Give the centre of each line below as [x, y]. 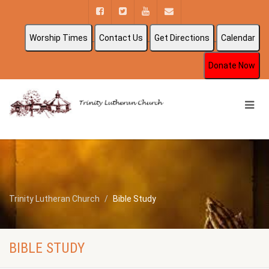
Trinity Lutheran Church [54, 199]
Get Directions [182, 38]
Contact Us [121, 38]
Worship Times [59, 38]
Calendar [238, 38]
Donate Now [232, 65]
